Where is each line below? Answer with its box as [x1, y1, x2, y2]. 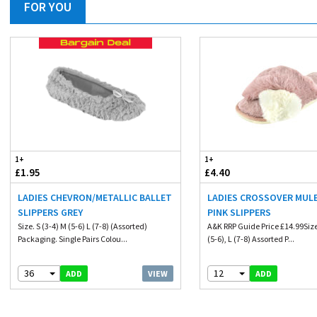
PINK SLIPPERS [207, 206, 272, 219]
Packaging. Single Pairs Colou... [18, 234, 127, 244]
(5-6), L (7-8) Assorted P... [207, 234, 295, 244]
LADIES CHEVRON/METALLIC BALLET [18, 191, 172, 204]
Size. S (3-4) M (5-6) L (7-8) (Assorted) [18, 221, 147, 231]
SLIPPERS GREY [18, 206, 83, 219]
